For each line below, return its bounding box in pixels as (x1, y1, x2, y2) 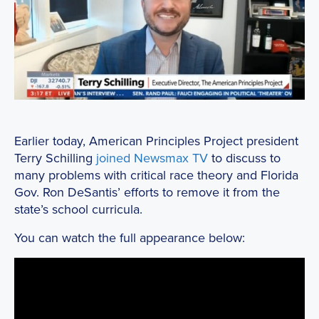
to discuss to (208, 149, 281, 167)
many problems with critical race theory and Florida (14, 166, 298, 184)
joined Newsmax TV (96, 149, 208, 167)
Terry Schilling (14, 149, 96, 167)
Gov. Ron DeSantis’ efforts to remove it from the (14, 183, 280, 202)
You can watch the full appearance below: (14, 229, 245, 247)
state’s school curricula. (14, 200, 142, 219)
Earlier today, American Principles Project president (14, 132, 298, 150)
